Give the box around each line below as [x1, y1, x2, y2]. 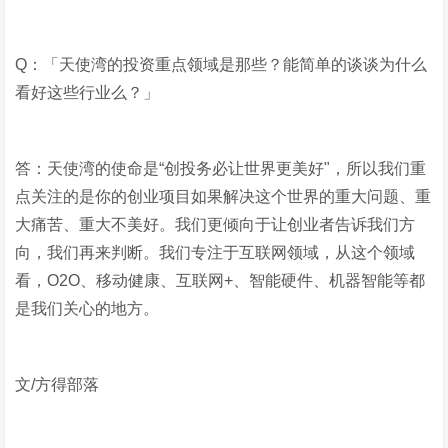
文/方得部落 [15, 376, 100, 393]
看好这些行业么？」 [15, 84, 160, 101]
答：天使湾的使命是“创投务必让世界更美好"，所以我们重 [15, 160, 427, 177]
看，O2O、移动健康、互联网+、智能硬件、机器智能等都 [15, 272, 426, 289]
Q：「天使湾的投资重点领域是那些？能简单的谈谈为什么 [15, 56, 428, 73]
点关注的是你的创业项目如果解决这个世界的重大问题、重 [15, 188, 432, 205]
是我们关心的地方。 [15, 300, 164, 317]
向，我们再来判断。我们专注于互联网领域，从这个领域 [15, 244, 416, 261]
